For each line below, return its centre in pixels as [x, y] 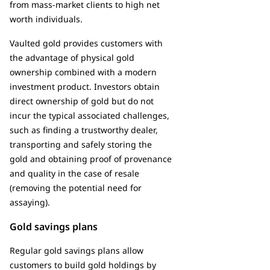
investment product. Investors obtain [85, 86]
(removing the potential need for [76, 187]
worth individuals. [47, 19]
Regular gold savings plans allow [77, 250]
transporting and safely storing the [81, 144]
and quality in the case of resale [74, 173]
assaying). [30, 202]
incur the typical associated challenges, [89, 115]
